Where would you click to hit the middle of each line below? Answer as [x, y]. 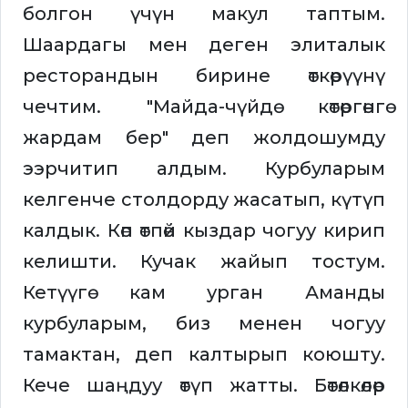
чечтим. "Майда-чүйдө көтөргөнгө [204, 107]
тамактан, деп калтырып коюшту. [204, 355]
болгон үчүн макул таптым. [204, 14]
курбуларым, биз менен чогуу [204, 324]
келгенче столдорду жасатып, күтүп [204, 200]
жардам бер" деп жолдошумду [204, 138]
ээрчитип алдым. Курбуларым [204, 169]
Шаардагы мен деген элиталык [204, 45]
